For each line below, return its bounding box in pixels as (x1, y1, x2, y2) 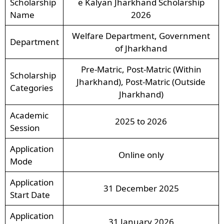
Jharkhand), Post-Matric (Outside (76, 75, 205, 87)
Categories (9, 81, 53, 93)
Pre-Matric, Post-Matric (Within (80, 63, 201, 75)
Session (9, 121, 40, 133)
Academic (9, 109, 48, 121)
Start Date (9, 188, 50, 200)
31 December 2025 (103, 182, 179, 194)
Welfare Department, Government (72, 29, 210, 41)
